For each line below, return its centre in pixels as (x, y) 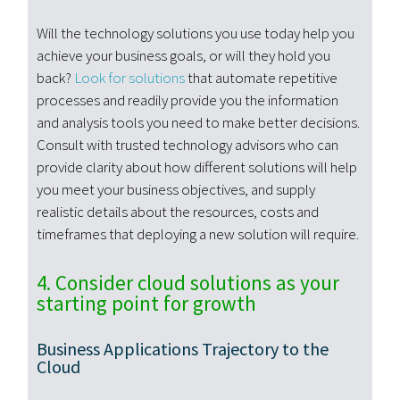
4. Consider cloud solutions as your (188, 283)
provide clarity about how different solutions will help (197, 167)
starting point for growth (147, 304)
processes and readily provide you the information (188, 100)
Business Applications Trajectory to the (183, 349)
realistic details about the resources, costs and (178, 212)
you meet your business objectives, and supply (176, 190)
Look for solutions (130, 78)
